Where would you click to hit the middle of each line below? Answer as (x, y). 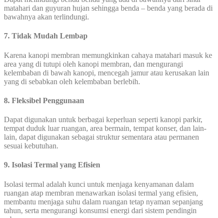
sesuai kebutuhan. (31, 146)
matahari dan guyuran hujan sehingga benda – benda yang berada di (108, 8)
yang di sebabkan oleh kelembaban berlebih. (72, 81)
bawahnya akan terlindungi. (46, 17)
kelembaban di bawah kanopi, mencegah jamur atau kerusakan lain (107, 73)
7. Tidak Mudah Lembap (46, 36)
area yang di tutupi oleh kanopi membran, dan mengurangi (93, 64)
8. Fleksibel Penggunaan (44, 100)
